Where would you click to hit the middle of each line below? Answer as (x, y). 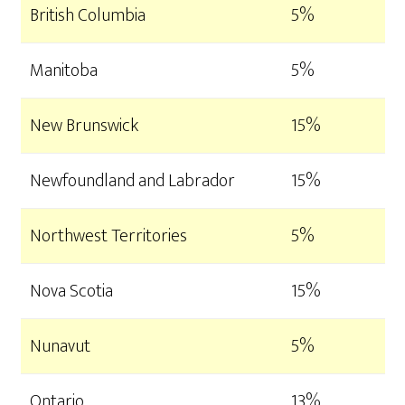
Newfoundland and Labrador (132, 181)
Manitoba (63, 71)
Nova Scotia (71, 292)
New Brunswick (84, 126)
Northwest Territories (108, 236)
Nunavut (60, 347)
